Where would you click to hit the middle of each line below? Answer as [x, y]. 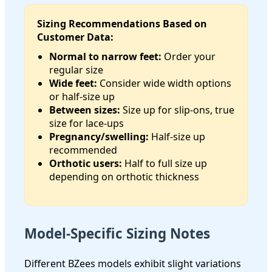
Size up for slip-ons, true [177, 110]
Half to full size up [165, 164]
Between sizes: [85, 110]
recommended [83, 150]
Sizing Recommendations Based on [122, 24]
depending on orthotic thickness [124, 177]
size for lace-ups [87, 124]
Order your [189, 57]
